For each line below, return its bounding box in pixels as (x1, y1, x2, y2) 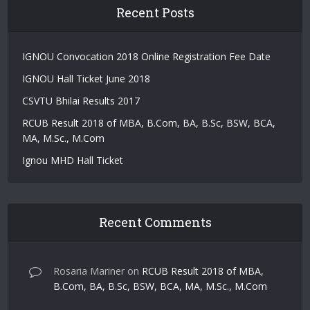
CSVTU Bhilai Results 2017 (22, 93, 140, 107)
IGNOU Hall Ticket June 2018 (22, 71, 151, 85)
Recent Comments (98, 213, 212, 230)
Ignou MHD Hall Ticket (22, 153, 124, 167)
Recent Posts (116, 3, 194, 21)
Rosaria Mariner (53, 264, 125, 277)
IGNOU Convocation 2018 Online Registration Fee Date (22, 49, 271, 63)
